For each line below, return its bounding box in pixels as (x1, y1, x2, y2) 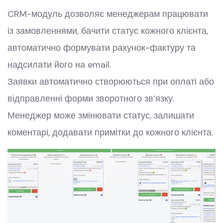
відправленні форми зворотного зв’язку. (7, 93, 174, 105)
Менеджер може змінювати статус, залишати (7, 110, 194, 121)
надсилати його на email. (7, 59, 111, 71)
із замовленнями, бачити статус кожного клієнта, (7, 25, 208, 37)
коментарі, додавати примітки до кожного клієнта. (7, 126, 213, 138)
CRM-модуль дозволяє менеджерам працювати (7, 8, 208, 20)
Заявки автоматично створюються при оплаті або (7, 76, 214, 88)
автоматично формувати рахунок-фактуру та (7, 42, 196, 54)
